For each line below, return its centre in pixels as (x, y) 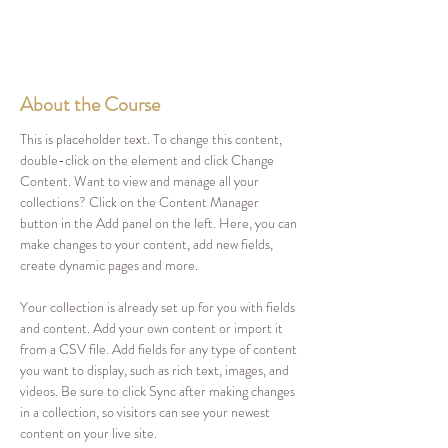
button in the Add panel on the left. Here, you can (160, 222)
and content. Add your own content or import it (153, 327)
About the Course (90, 104)
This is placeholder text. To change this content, (152, 138)
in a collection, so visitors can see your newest (146, 411)
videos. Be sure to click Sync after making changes (159, 390)
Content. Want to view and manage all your (141, 180)
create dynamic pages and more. (109, 264)
